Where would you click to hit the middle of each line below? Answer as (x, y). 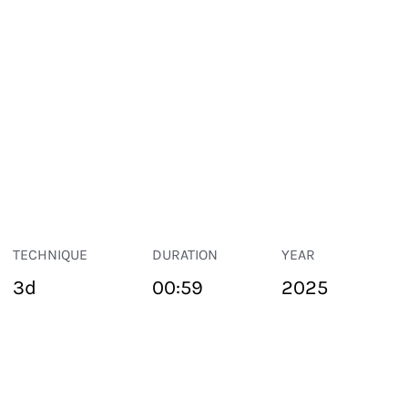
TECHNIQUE (51, 255)
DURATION (184, 255)
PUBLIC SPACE (46, 374)
